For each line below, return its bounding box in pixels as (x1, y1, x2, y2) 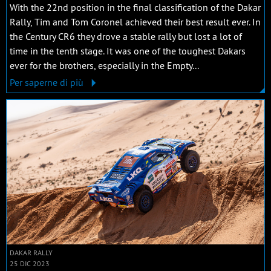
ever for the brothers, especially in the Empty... (10, 59, 199, 71)
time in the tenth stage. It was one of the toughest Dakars (10, 44, 246, 57)
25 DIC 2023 (10, 259, 50, 269)
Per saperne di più (10, 76, 86, 88)
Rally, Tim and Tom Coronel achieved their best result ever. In (10, 15, 261, 28)
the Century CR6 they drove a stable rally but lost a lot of (10, 30, 242, 42)
